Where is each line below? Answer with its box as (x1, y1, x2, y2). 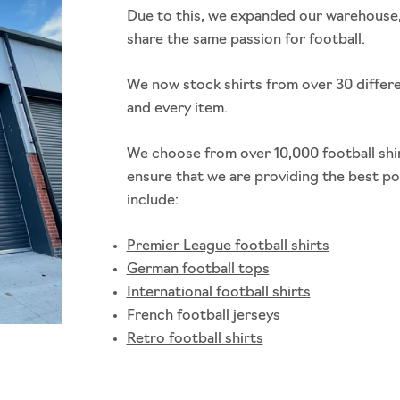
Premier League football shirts (126, 239, 329, 254)
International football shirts (126, 286, 311, 301)
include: (126, 194, 179, 209)
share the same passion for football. (126, 33, 369, 48)
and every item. (126, 102, 231, 117)
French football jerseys (126, 309, 280, 324)
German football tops (126, 262, 270, 278)
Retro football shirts (126, 332, 263, 347)
